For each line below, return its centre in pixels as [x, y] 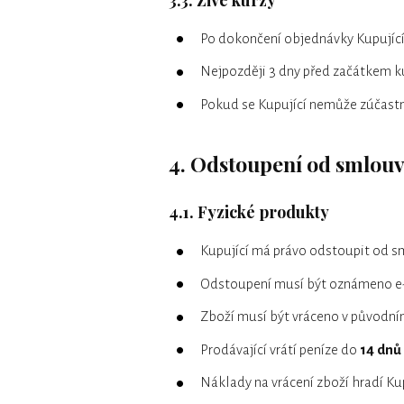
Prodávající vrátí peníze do [280, 349]
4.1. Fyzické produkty [249, 212]
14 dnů [381, 349]
